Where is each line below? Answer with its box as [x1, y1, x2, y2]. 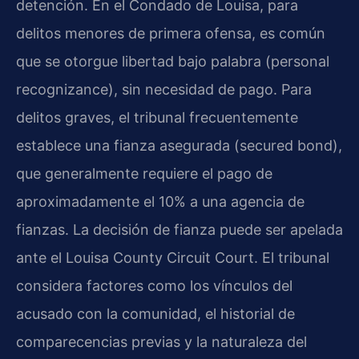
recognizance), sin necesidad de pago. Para [16, 80, 312, 98]
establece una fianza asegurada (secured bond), [16, 136, 342, 154]
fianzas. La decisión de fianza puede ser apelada [16, 220, 343, 238]
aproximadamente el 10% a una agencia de [16, 192, 305, 210]
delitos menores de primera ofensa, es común [16, 24, 325, 42]
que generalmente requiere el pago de [16, 164, 272, 182]
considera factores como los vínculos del [16, 276, 292, 294]
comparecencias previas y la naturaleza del [16, 333, 307, 350]
